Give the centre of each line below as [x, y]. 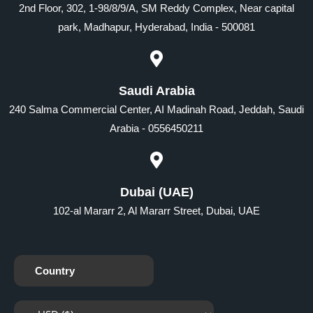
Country [55, 270]
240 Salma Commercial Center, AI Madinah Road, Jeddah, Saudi [156, 109]
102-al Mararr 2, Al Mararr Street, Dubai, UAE [156, 210]
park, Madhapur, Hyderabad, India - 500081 [156, 27]
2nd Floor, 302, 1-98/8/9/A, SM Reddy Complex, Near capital [156, 8]
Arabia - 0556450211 [156, 128]
